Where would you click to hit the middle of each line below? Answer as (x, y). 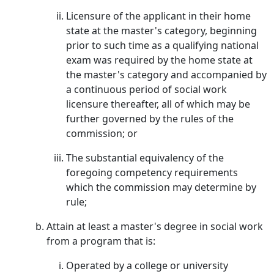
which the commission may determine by (161, 187)
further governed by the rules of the (150, 119)
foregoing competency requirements (152, 172)
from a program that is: (101, 241)
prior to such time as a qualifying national (162, 45)
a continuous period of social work (146, 89)
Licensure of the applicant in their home (158, 16)
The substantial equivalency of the (145, 158)
